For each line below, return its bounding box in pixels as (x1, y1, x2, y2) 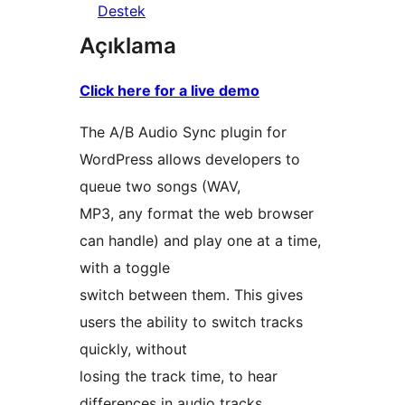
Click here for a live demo (80, 81, 259, 100)
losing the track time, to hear (80, 367, 278, 386)
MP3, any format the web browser (80, 204, 314, 223)
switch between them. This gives (80, 286, 303, 305)
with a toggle (80, 259, 170, 278)
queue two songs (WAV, (80, 177, 240, 196)
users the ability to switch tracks (80, 313, 303, 332)
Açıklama (80, 33, 176, 60)
